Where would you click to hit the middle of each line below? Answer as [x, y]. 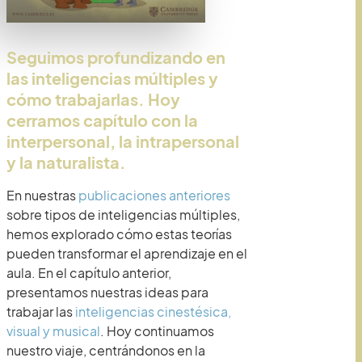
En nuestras [42, 195]
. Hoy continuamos [157, 331]
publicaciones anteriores [154, 195]
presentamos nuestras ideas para [107, 292]
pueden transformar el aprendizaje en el [127, 253]
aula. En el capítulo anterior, [89, 273]
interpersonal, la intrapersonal [123, 141]
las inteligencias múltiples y [112, 78]
